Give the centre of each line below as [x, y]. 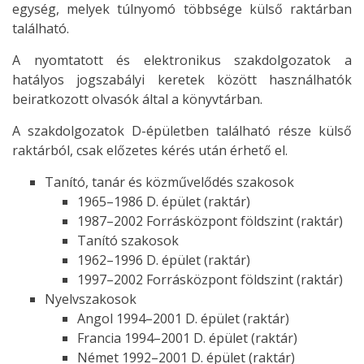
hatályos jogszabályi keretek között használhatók [182, 79]
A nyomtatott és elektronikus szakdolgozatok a [182, 60]
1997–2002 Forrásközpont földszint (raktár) [210, 279]
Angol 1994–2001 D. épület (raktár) [183, 318]
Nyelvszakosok [91, 299]
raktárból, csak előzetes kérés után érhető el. [150, 150]
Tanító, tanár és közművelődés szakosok [169, 182]
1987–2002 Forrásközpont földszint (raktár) [210, 221]
